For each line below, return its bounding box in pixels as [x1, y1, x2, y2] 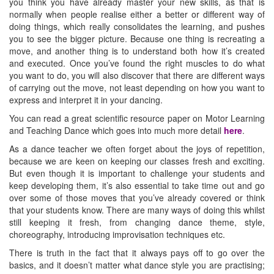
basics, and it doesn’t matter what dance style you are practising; [9, 259, 265, 271]
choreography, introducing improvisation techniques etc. [9, 228, 225, 240]
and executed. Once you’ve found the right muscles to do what [9, 57, 265, 69]
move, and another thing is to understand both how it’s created [9, 45, 265, 57]
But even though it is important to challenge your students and [9, 167, 265, 179]
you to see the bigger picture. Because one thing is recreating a [9, 32, 265, 45]
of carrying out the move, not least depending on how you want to [9, 81, 265, 94]
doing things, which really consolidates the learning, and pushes [9, 20, 265, 32]
